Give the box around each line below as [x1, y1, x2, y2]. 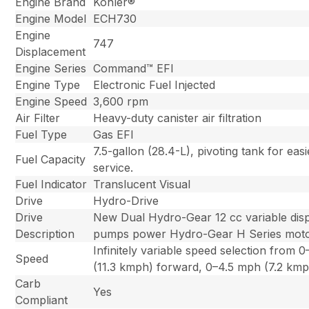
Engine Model [15, 12, 87, 26]
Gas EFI [93, 128, 134, 142]
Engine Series [15, 61, 87, 76]
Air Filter [15, 111, 61, 126]
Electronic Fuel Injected [93, 78, 216, 92]
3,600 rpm [93, 94, 149, 109]
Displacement [15, 45, 86, 59]
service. [93, 161, 134, 175]
